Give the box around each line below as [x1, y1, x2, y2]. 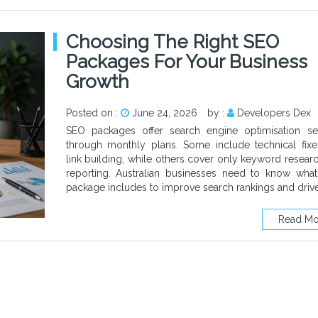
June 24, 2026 [131, 106, 197, 119]
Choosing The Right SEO [65, 31, 279, 53]
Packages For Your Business [65, 50, 307, 72]
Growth [65, 70, 129, 92]
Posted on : [65, 106, 121, 119]
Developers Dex [236, 106, 311, 119]
